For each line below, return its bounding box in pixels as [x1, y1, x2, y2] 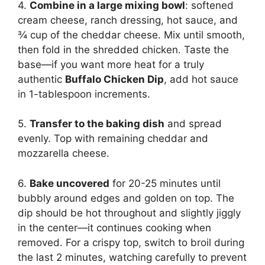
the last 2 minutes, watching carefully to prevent [18, 251, 247, 263]
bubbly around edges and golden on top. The [18, 192, 234, 204]
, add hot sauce [164, 73, 238, 85]
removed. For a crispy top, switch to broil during [18, 236, 244, 248]
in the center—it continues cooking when [18, 221, 211, 234]
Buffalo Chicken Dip [65, 73, 164, 85]
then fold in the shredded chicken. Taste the [18, 43, 229, 56]
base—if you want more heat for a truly [18, 58, 204, 70]
